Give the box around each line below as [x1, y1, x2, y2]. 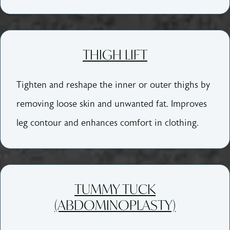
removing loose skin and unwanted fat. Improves [16, 98, 207, 109]
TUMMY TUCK [74, 180, 156, 198]
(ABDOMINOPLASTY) [54, 196, 176, 214]
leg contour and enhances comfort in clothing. [16, 117, 199, 128]
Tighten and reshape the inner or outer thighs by [16, 79, 210, 90]
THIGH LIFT [83, 45, 147, 63]
